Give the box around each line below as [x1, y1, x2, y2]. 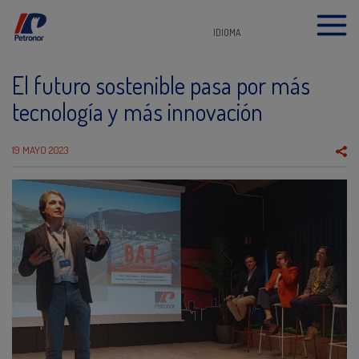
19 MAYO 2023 [12, 143, 68, 156]
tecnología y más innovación [12, 96, 263, 127]
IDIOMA [213, 26, 241, 38]
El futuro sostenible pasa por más [12, 70, 310, 100]
